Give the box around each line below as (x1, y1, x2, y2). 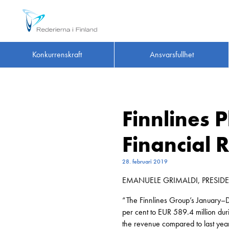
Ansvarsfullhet (149, 49, 194, 60)
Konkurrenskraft (32, 49, 82, 60)
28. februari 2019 (122, 157, 168, 166)
